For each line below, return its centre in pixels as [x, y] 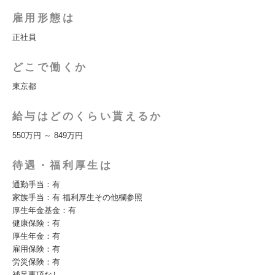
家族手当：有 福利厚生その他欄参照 [77, 197]
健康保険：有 [36, 223]
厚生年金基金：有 [44, 210]
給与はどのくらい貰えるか [87, 116]
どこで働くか [50, 67]
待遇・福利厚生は [63, 165]
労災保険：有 [36, 262]
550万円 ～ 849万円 [48, 135]
